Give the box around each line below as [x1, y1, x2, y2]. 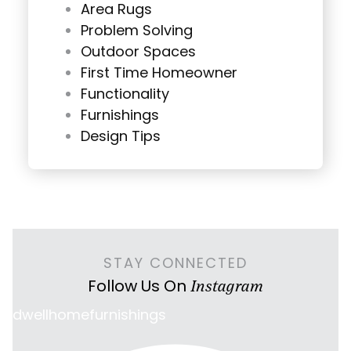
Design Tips [81, 125, 161, 149]
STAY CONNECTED [103, 252, 248, 276]
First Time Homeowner [81, 62, 237, 85]
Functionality [81, 83, 169, 107]
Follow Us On [88, 274, 190, 300]
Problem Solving [81, 20, 193, 43]
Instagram [190, 277, 263, 295]
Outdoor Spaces [81, 41, 196, 64]
